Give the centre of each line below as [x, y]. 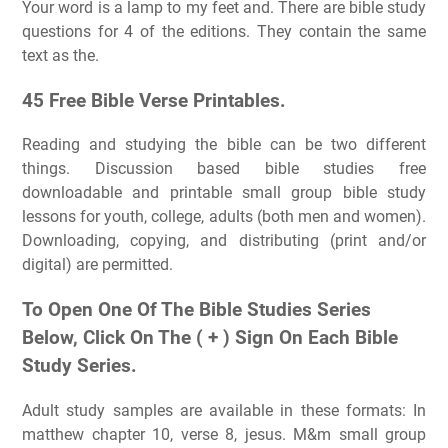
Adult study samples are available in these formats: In [224, 410]
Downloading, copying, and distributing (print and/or [224, 241]
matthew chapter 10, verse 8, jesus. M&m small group [224, 434]
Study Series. [79, 366]
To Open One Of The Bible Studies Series [196, 310]
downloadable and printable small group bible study [224, 193]
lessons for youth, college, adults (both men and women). [224, 217]
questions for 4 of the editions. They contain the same [224, 31]
